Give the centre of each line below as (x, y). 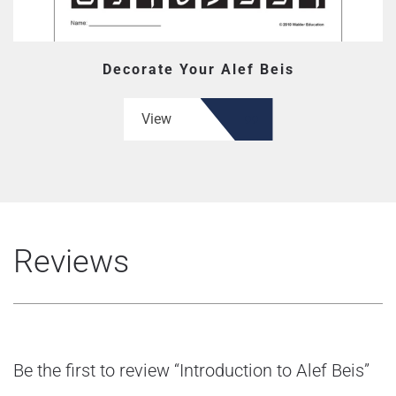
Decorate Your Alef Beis (198, 69)
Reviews (71, 262)
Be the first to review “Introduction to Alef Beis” (191, 370)
